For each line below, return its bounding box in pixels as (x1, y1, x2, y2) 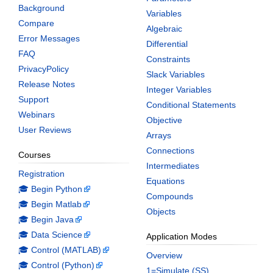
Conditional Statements (146, 99, 236, 110)
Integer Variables (146, 84, 211, 94)
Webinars (18, 109, 55, 119)
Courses (18, 149, 51, 160)
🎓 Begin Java (18, 214, 74, 224)
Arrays (146, 130, 171, 140)
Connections (146, 145, 194, 155)
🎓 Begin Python (18, 183, 82, 194)
